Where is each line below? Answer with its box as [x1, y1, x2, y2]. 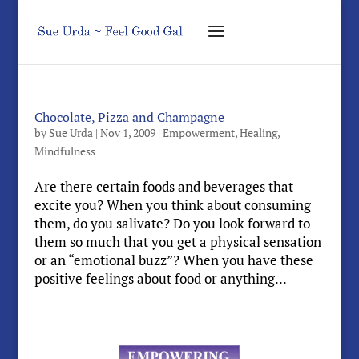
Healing [239, 125, 277, 140]
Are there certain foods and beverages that [34, 177, 293, 196]
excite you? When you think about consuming [34, 196, 311, 214]
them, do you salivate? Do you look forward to [34, 214, 310, 232]
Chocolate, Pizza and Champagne [34, 108, 224, 126]
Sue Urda [48, 125, 93, 140]
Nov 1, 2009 [99, 125, 155, 140]
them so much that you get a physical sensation [34, 232, 321, 251]
